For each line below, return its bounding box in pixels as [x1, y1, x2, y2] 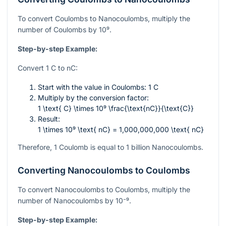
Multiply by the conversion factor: [38, 93, 149, 102]
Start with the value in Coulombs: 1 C [38, 83, 158, 92]
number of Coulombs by [18, 25, 99, 34]
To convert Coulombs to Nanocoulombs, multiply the [18, 14, 190, 23]
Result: [38, 115, 60, 124]
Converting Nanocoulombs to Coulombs [18, 165, 190, 176]
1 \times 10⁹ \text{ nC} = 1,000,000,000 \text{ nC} [38, 125, 204, 134]
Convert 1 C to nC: [18, 64, 78, 73]
